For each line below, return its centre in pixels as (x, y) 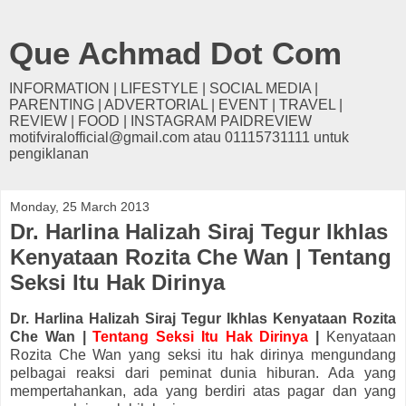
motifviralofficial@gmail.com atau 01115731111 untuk (179, 137)
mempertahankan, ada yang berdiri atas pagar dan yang (203, 391)
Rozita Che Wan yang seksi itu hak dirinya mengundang (203, 354)
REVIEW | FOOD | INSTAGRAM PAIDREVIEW (160, 121)
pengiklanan (49, 154)
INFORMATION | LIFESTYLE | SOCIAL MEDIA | (164, 88)
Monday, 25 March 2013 (80, 207)
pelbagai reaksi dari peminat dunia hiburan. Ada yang (203, 372)
